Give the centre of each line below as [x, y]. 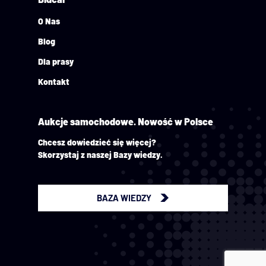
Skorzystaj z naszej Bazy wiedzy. [100, 154]
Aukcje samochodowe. [88, 121]
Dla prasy [56, 61]
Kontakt [54, 81]
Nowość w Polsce [175, 121]
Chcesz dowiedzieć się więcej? [97, 142]
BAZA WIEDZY [124, 198]
